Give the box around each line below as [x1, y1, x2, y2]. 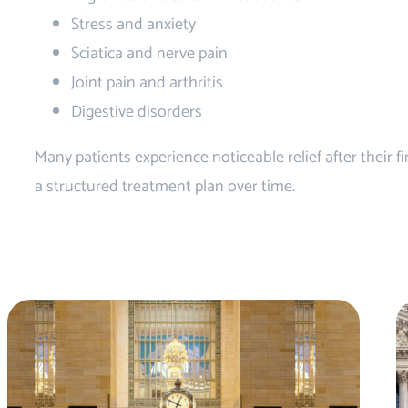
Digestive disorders [71, 98, 202, 126]
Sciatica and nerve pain [71, 40, 228, 67]
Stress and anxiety [71, 11, 196, 38]
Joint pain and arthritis [71, 69, 223, 97]
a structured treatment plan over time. [35, 173, 295, 200]
